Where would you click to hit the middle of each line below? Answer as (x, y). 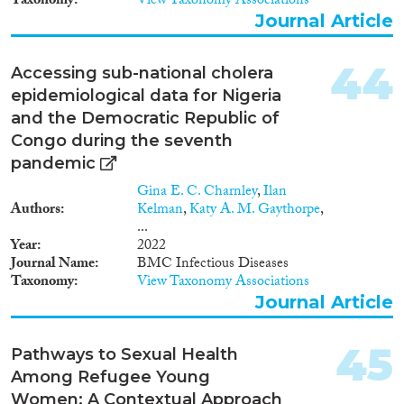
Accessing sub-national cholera (142, 73)
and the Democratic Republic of (145, 118)
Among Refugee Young (110, 376)
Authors (36, 210)
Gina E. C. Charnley (197, 192)
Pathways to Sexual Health (124, 354)
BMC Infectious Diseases (213, 264)
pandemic (53, 163)
